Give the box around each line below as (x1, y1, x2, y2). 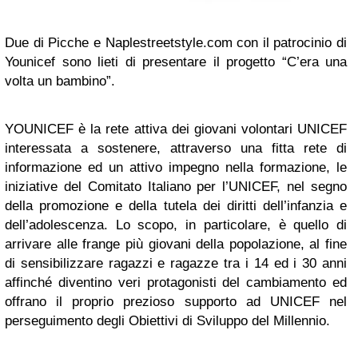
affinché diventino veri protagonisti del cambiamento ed (5, 275, 347, 291)
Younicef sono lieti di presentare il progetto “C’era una (5, 54, 347, 70)
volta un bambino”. (5, 74, 115, 89)
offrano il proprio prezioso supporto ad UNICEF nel (5, 294, 347, 310)
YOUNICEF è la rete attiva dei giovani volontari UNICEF (5, 121, 347, 137)
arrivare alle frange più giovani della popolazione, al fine (5, 237, 347, 253)
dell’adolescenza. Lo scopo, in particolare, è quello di (5, 217, 347, 233)
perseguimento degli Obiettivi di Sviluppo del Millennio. (5, 313, 330, 329)
